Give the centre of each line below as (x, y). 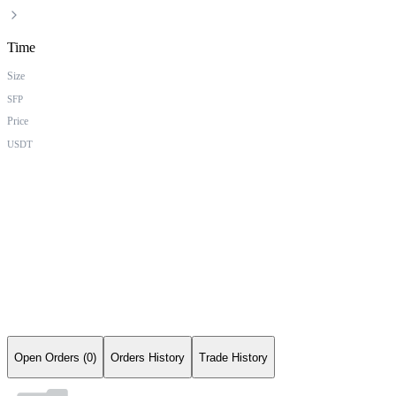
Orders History (148, 357)
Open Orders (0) (55, 357)
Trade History (233, 357)
